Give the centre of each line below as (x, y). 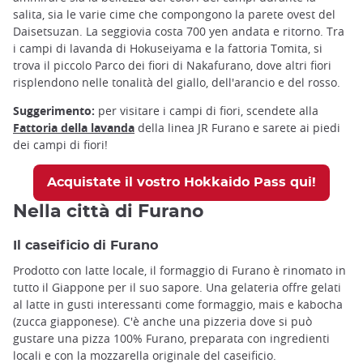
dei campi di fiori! (60, 144)
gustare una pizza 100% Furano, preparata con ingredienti (171, 338)
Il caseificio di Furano (85, 245)
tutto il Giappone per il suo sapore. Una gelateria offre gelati (177, 287)
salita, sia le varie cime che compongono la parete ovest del (174, 14)
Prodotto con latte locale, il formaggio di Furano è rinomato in (179, 270)
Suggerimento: (56, 110)
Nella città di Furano (108, 211)
